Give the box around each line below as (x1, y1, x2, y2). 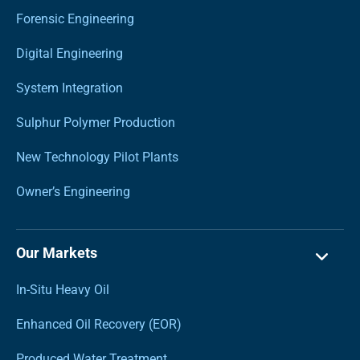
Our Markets (16, 243, 97, 261)
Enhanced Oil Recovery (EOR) (16, 316, 182, 332)
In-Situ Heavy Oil (16, 281, 109, 297)
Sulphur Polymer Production (16, 114, 175, 130)
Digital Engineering (16, 45, 123, 61)
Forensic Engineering (16, 10, 134, 27)
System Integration (16, 80, 123, 96)
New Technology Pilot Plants (16, 149, 178, 165)
